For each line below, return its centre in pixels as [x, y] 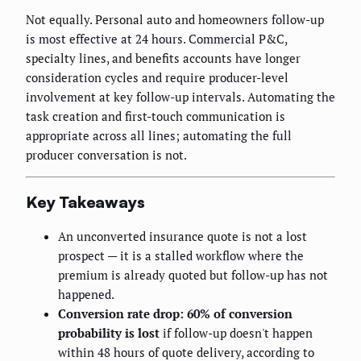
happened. [86, 294]
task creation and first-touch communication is [156, 116]
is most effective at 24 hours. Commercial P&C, [156, 39]
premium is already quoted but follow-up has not [193, 274]
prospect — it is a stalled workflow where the [181, 255]
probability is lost [109, 332]
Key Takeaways [85, 201]
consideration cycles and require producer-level [157, 78]
